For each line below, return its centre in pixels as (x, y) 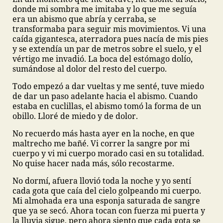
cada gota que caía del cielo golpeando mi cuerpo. (107, 191)
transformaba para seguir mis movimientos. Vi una (109, 29)
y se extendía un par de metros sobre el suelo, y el (107, 49)
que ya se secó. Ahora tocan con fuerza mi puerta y (109, 211)
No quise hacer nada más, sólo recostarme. (93, 163)
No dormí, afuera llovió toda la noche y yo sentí (102, 181)
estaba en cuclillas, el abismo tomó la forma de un (107, 106)
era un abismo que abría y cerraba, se (84, 19)
